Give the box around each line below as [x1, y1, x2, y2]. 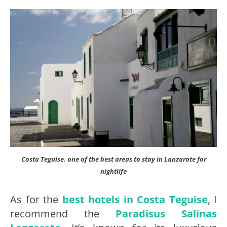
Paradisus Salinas [116, 206, 217, 220]
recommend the [10, 206, 116, 220]
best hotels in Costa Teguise [62, 192, 208, 206]
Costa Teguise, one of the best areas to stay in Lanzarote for [21, 154, 206, 164]
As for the [10, 192, 62, 206]
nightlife [100, 166, 127, 176]
